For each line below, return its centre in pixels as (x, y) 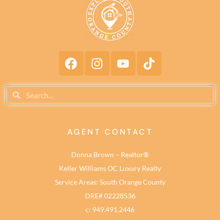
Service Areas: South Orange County (110, 182)
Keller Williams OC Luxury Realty (110, 168)
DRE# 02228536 (110, 196)
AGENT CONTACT (110, 132)
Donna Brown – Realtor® (110, 155)
